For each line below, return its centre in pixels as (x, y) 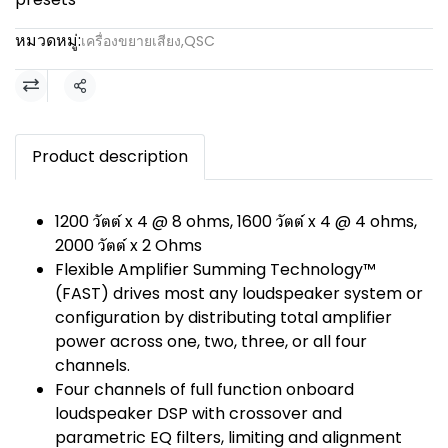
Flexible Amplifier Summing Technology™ (215, 269)
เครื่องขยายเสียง (131, 41)
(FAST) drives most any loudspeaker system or (239, 293)
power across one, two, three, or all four (211, 341)
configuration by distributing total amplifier (223, 317)
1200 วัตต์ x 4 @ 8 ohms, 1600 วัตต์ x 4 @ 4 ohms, (236, 221)
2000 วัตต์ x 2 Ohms (128, 245)
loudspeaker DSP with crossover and (198, 413)
